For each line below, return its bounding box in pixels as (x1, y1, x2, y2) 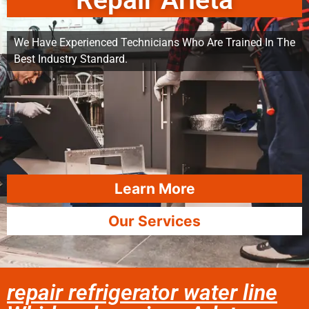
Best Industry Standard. (14, 52, 128, 66)
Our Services (108, 212, 201, 230)
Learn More (114, 180, 195, 197)
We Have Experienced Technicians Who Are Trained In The (14, 36, 295, 49)
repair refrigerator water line (7, 279, 277, 306)
